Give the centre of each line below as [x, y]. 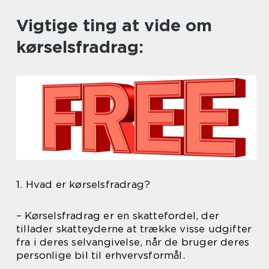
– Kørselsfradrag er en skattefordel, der [118, 216]
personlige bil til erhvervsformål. [101, 255]
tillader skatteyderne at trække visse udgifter [134, 229]
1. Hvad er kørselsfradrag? [83, 184]
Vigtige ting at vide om [114, 25]
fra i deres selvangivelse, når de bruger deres [133, 242]
